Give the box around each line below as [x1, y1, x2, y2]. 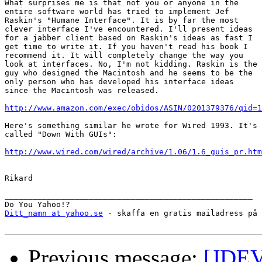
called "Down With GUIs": [5, 130, 117, 139]
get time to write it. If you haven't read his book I [5, 42, 248, 51]
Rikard [5, 174, 33, 183]
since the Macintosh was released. [5, 86, 159, 95]
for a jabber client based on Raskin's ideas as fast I [5, 33, 253, 43]
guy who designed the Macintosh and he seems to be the [5, 68, 253, 78]
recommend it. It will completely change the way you [5, 51, 243, 60]
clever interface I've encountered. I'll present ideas [5, 25, 253, 34]
